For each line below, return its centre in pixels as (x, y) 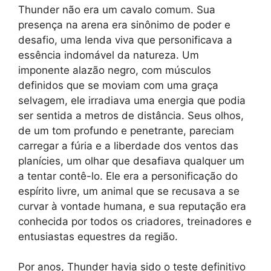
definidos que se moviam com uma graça (118, 85)
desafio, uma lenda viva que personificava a (125, 40)
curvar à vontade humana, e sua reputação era (132, 206)
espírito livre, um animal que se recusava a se (129, 191)
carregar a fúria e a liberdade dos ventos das (128, 145)
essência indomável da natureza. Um (109, 55)
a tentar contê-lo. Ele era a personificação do (128, 176)
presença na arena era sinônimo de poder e (124, 24)
